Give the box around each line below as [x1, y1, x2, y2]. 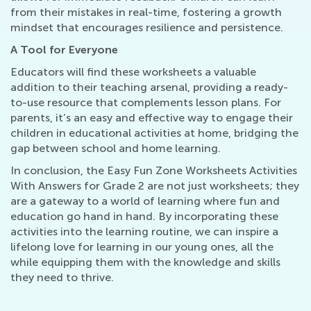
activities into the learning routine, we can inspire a [10, 225, 278, 239]
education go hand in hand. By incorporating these [10, 210, 278, 224]
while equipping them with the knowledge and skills [10, 255, 280, 269]
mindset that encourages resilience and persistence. [10, 21, 283, 35]
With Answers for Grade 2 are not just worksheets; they [10, 179, 299, 193]
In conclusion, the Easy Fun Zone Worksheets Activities [10, 164, 297, 178]
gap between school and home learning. [10, 142, 221, 155]
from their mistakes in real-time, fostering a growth [10, 6, 282, 19]
